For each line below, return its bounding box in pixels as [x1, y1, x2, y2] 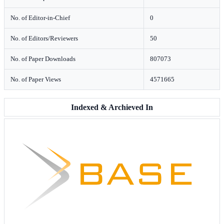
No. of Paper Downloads [10, 55, 75, 62]
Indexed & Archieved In [71, 103, 153, 111]
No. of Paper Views [10, 75, 61, 83]
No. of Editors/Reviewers [10, 34, 78, 42]
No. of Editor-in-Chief [10, 14, 70, 21]
